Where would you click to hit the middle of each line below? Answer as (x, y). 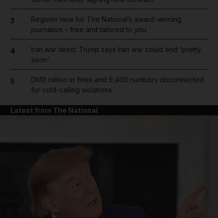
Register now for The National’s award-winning (106, 19)
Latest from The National (54, 110)
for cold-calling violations (71, 90)
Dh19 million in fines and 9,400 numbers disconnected (117, 79)
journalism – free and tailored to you (89, 29)
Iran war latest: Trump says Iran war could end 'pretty (116, 49)
